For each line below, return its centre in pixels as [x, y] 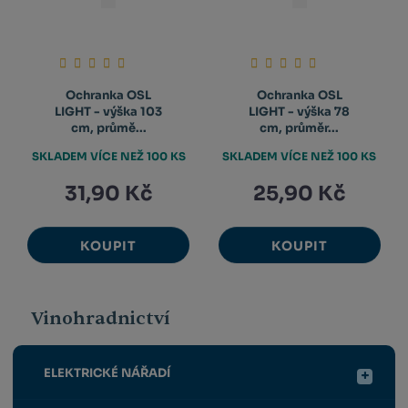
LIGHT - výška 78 [300, 112]
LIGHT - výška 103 [109, 112]
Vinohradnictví [101, 318]
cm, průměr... [300, 128]
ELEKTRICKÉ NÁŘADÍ [107, 373]
